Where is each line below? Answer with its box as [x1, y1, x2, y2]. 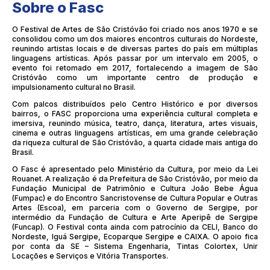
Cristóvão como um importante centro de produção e [12, 73, 258, 83]
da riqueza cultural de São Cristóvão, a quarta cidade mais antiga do [12, 138, 258, 148]
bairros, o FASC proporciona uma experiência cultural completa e [12, 109, 258, 119]
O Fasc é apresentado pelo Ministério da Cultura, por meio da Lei [12, 165, 258, 174]
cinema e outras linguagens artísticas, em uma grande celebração [12, 128, 258, 138]
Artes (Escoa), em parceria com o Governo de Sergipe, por [12, 203, 258, 213]
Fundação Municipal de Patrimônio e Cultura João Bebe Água [12, 184, 258, 193]
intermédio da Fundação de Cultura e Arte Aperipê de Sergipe [12, 213, 258, 222]
